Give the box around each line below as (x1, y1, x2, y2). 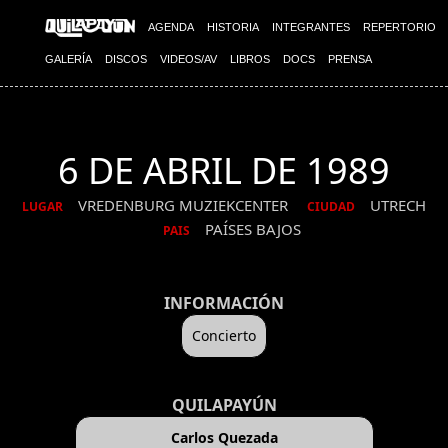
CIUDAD (307, 197, 355, 215)
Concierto (192, 325, 256, 345)
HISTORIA (207, 21, 259, 33)
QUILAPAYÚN (171, 393, 277, 416)
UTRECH (370, 195, 426, 215)
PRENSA (328, 53, 372, 65)
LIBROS (230, 53, 270, 65)
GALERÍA (45, 53, 92, 65)
